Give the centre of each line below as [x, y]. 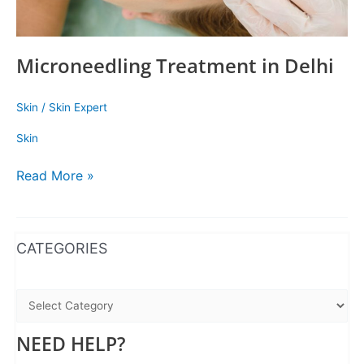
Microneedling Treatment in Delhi [175, 65]
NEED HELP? [71, 344]
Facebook [60, 233]
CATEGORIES [62, 249]
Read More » [55, 175]
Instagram [43, 233]
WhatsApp [22, 233]
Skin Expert [78, 108]
